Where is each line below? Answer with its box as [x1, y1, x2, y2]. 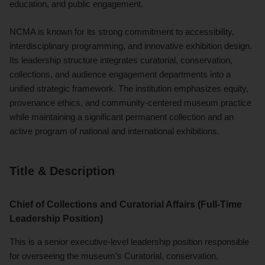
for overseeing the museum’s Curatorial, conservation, [9, 250, 218, 261]
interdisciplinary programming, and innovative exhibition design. [9, 40, 252, 51]
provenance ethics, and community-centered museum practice [9, 97, 251, 108]
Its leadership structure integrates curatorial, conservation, [9, 54, 232, 65]
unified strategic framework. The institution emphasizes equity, [9, 83, 248, 93]
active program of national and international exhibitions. [9, 125, 219, 136]
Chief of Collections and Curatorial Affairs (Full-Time [9, 199, 242, 209]
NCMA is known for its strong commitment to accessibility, [9, 26, 234, 37]
